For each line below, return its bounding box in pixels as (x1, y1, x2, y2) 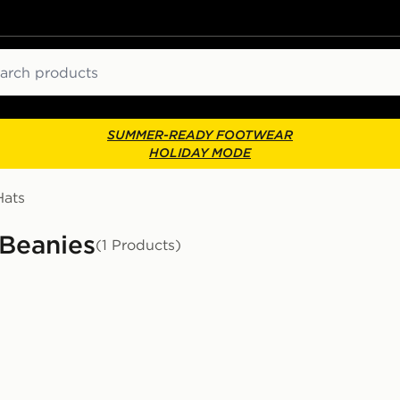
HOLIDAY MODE (149, 145, 251, 161)
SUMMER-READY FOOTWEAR (107, 127, 293, 143)
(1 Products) (96, 236, 181, 254)
